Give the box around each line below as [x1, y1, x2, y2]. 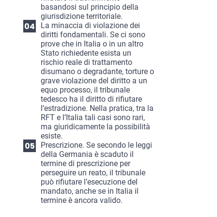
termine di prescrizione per [41, 159, 130, 169]
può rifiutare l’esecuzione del [41, 177, 138, 187]
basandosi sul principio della [41, 2, 139, 12]
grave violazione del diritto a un [41, 76, 147, 86]
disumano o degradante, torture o [41, 67, 154, 77]
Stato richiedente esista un [41, 48, 131, 58]
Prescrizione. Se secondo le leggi [41, 140, 152, 150]
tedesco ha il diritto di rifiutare [41, 94, 142, 104]
